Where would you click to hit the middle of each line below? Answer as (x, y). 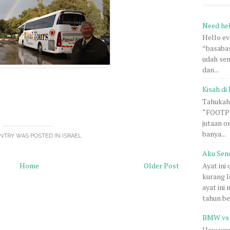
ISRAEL (72, 136)
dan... (210, 70)
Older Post (161, 166)
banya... (214, 134)
